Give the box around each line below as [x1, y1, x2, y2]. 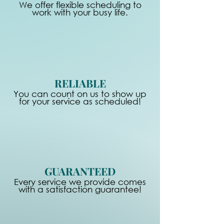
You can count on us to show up [13, 88, 146, 99]
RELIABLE [54, 76, 106, 90]
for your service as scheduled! [19, 96, 141, 106]
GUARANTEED [44, 164, 115, 178]
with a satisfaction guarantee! [18, 184, 141, 194]
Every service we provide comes [14, 176, 146, 187]
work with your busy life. [32, 7, 128, 17]
